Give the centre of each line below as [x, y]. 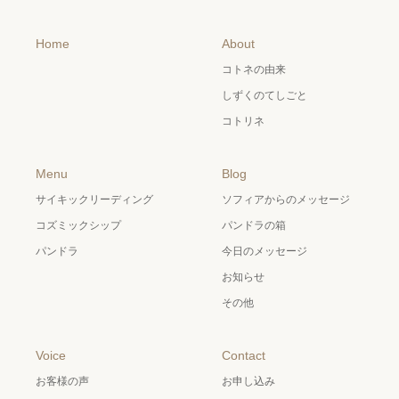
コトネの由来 [254, 70]
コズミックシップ [78, 226]
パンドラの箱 [254, 226]
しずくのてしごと [265, 96]
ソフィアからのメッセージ [286, 200]
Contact [244, 356]
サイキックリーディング [94, 200]
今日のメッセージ [265, 252]
